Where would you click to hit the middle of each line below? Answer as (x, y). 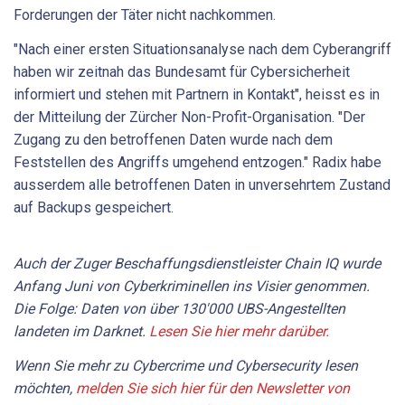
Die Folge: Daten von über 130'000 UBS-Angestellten (179, 309)
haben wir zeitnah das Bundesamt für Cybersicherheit (182, 71)
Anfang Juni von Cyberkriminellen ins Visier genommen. (192, 287)
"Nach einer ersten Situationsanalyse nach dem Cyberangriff (202, 49)
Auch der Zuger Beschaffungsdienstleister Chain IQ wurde (197, 264)
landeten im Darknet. (80, 332)
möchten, (45, 388)
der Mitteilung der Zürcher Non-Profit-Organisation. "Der (189, 117)
